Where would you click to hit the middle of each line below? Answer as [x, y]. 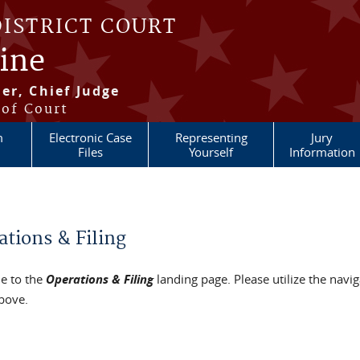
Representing [211, 137]
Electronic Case [90, 137]
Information [322, 152]
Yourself [211, 152]
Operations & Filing [100, 279]
